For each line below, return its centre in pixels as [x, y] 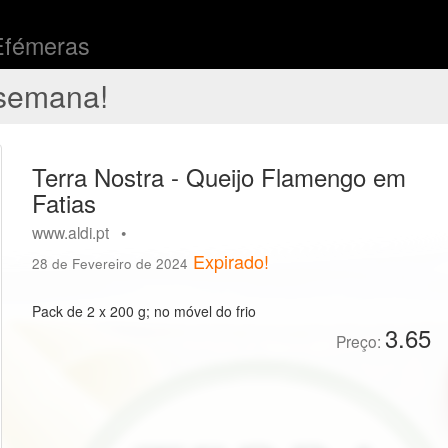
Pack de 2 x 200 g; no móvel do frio [144, 310]
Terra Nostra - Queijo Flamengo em [219, 176]
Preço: [360, 340]
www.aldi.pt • [83, 231]
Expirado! [231, 260]
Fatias [64, 202]
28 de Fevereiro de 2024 [110, 263]
